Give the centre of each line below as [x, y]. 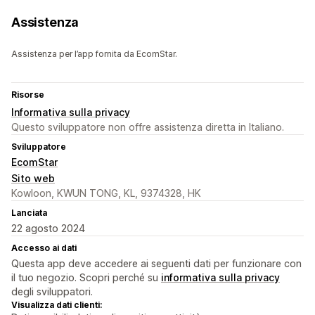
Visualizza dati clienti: [57, 305]
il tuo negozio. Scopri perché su [86, 278]
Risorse [28, 95]
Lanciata [29, 213]
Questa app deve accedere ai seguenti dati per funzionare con [156, 264]
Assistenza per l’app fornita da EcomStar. [94, 54]
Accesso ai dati [44, 248]
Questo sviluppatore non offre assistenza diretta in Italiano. [148, 127]
